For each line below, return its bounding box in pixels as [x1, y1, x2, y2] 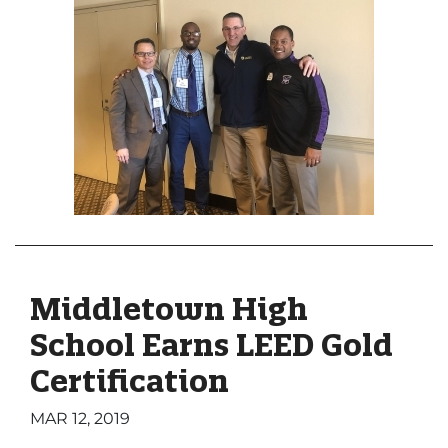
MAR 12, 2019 [30, 409, 130, 428]
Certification [30, 362, 229, 400]
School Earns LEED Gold [30, 326, 393, 364]
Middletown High [30, 290, 308, 328]
